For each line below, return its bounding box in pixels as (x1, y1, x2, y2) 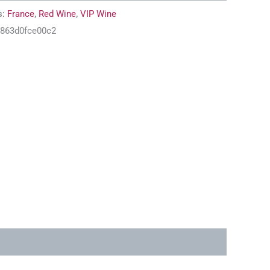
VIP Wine (80, 8, 116, 20)
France (7, 8, 34, 20)
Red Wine (39, 8, 76, 20)
